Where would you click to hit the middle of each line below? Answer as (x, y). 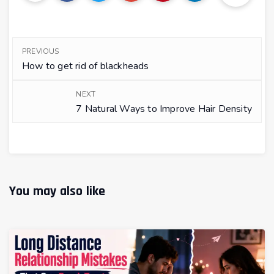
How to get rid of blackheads (86, 66)
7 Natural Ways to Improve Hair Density (164, 109)
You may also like (57, 191)
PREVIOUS (41, 51)
